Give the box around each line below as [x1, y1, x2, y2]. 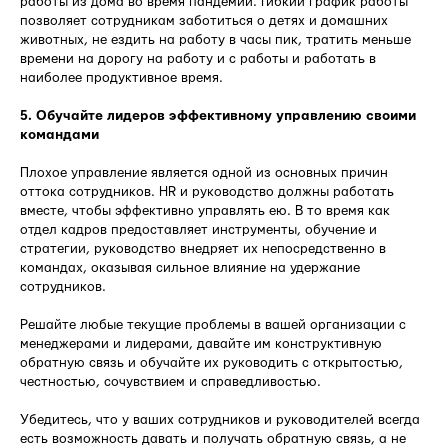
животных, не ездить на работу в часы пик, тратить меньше [20, 32, 411, 47]
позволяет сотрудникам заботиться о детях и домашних [20, 13, 388, 28]
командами [20, 127, 99, 142]
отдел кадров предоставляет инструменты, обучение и [20, 222, 377, 237]
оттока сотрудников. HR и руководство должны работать [20, 184, 394, 199]
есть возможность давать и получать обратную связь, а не [20, 431, 406, 446]
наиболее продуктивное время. [20, 70, 223, 85]
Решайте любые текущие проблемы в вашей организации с [20, 317, 406, 332]
